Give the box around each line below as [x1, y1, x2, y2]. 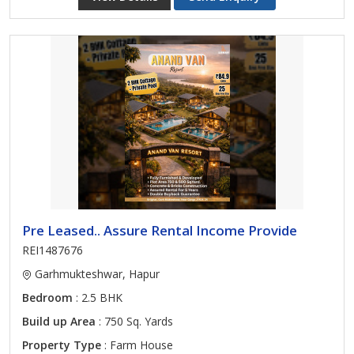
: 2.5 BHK [73, 290, 122, 305]
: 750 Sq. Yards [96, 314, 173, 329]
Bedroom [22, 290, 73, 305]
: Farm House [101, 337, 173, 352]
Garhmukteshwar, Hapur [32, 266, 160, 281]
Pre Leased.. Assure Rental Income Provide [22, 221, 297, 239]
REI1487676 [22, 243, 83, 258]
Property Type [22, 337, 101, 352]
